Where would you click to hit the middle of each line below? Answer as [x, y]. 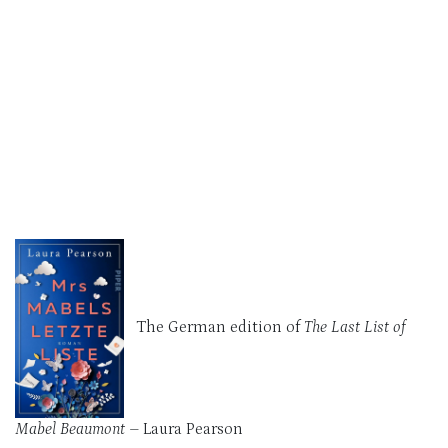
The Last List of [353, 326]
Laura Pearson [193, 428]
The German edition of [212, 326]
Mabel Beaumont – [79, 428]
